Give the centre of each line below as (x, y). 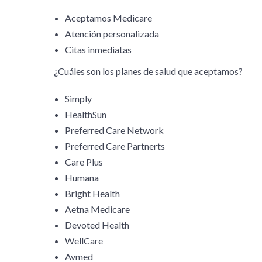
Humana (82, 177)
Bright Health (93, 193)
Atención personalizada (112, 33)
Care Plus (84, 161)
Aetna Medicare (98, 209)
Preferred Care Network (115, 130)
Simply (79, 98)
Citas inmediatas (99, 49)
